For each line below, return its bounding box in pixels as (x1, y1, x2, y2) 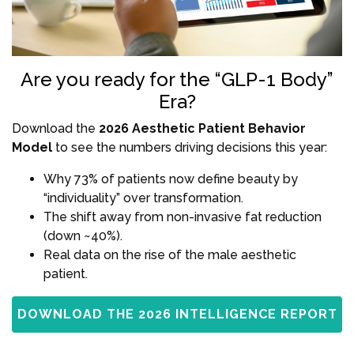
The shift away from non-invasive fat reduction (43, 209, 322, 224)
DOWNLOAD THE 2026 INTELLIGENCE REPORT (17, 306, 337, 322)
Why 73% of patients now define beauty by (43, 171, 298, 186)
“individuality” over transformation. (43, 190, 243, 205)
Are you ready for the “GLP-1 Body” (21, 67, 333, 91)
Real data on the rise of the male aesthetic (43, 247, 296, 262)
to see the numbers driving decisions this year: (52, 139, 327, 155)
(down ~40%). (43, 228, 122, 243)
